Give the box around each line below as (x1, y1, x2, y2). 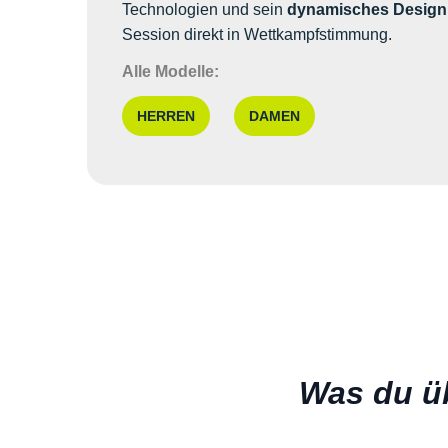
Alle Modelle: (121, 63, 219, 81)
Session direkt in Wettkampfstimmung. (121, 26, 392, 44)
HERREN (136, 107, 195, 124)
